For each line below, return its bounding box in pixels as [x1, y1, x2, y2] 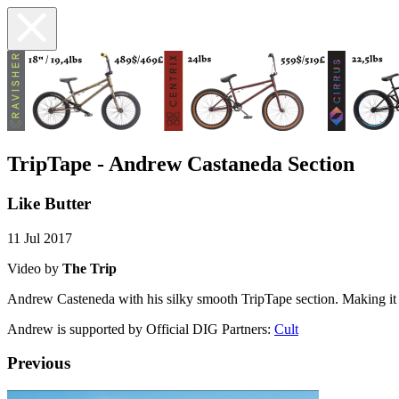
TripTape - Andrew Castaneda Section [7, 151, 354, 175]
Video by [7, 260, 62, 276]
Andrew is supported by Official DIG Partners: [7, 321, 274, 337]
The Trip [62, 260, 117, 276]
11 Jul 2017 [7, 230, 72, 246]
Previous [7, 354, 70, 373]
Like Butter [7, 193, 91, 213]
